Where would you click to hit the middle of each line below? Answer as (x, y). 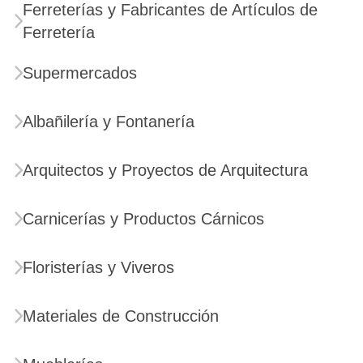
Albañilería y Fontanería (109, 122)
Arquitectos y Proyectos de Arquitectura (165, 170)
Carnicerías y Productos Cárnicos (143, 219)
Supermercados (80, 73)
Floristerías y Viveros (98, 267)
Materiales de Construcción (121, 316)
